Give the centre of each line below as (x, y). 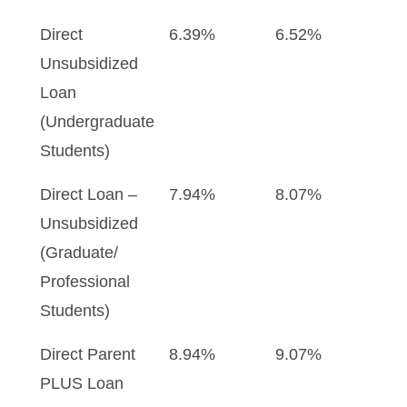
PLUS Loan (82, 383)
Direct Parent (88, 354)
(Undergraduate (97, 122)
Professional (85, 282)
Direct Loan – (89, 194)
